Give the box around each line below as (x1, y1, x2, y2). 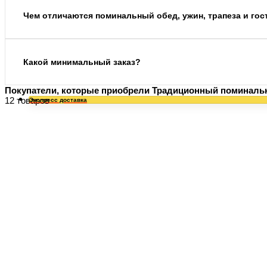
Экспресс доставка (29, 97, 87, 104)
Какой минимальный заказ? (23, 57, 141, 67)
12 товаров (5, 95, 49, 106)
